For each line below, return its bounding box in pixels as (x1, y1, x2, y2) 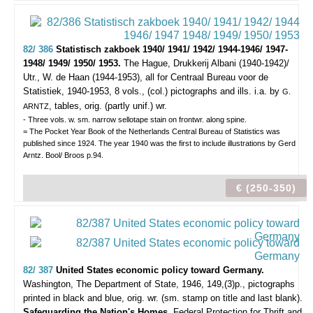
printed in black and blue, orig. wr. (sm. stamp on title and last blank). (23, 293, 303, 303)
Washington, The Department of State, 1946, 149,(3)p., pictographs (23, 279, 295, 289)
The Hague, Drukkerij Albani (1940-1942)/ (124, 58, 289, 68)
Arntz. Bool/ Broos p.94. (23, 151, 103, 159)
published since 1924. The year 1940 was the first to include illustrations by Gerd (23, 139, 296, 147)
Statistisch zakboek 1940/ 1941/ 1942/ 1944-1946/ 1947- (56, 44, 288, 54)
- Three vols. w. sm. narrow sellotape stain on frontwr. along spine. (23, 115, 247, 124)
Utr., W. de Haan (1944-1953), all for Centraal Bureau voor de (23, 72, 268, 82)
